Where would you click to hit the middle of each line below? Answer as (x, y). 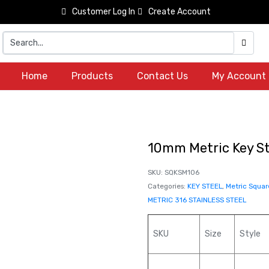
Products (92, 76)
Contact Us (162, 76)
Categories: (167, 186)
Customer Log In (103, 12)
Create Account (180, 12)
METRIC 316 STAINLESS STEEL (197, 200)
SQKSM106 (182, 172)
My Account (239, 76)
